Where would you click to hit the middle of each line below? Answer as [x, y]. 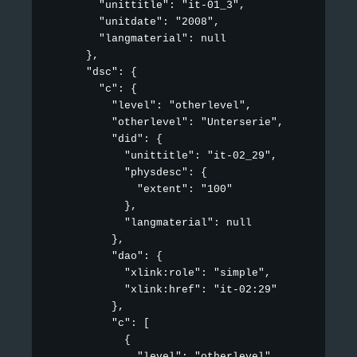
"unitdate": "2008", [134, 22]
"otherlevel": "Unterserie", [166, 123]
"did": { [105, 139]
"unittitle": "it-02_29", [163, 156]
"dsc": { [92, 73]
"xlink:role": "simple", [159, 273]
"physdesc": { [127, 173]
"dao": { [105, 257]
